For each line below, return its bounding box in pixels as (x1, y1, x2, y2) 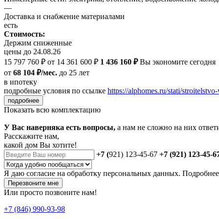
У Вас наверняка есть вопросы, (4, 123, 115, 132)
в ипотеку (4, 78, 37, 87)
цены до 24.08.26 (4, 47, 61, 56)
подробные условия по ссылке (4, 87, 108, 95)
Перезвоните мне (8, 179, 59, 187)
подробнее (8, 97, 39, 105)
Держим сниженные (4, 39, 72, 47)
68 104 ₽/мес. (13, 68, 57, 77)
